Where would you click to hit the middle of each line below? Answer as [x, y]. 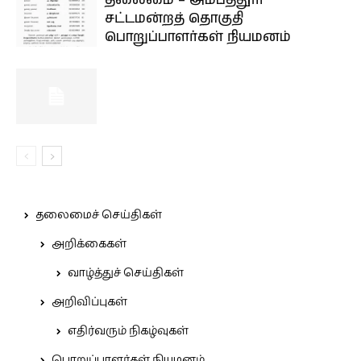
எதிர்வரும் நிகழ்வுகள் [128, 332]
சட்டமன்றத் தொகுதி [174, 19]
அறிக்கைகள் [89, 245]
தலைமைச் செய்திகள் [99, 216]
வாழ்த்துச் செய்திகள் [126, 274]
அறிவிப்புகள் [89, 303]
